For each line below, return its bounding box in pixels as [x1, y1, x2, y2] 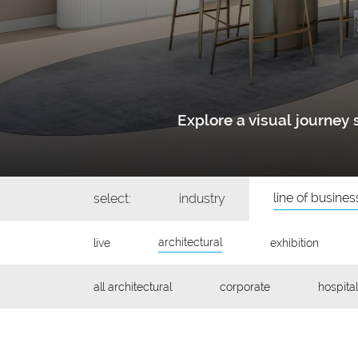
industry [179, 190, 225, 206]
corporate [220, 280, 270, 293]
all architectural [93, 280, 172, 293]
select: [93, 190, 131, 206]
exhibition [270, 236, 319, 249]
